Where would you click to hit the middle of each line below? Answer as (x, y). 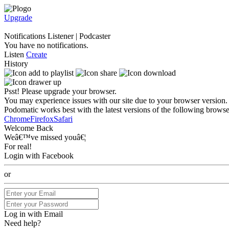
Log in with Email (33, 214)
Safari (63, 119)
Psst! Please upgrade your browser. (60, 91)
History (16, 64)
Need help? (22, 223)
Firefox (42, 119)
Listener (61, 36)
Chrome (17, 119)
